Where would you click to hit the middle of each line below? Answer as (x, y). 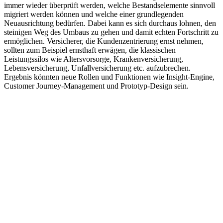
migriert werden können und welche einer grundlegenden (94, 14)
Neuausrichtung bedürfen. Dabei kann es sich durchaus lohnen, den (110, 23)
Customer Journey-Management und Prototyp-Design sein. (96, 86)
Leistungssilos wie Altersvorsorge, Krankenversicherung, (94, 59)
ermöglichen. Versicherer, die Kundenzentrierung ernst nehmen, (104, 41)
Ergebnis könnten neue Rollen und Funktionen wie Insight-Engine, (109, 77)
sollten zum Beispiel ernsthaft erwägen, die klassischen (90, 50)
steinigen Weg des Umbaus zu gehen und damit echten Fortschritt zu (111, 32)
